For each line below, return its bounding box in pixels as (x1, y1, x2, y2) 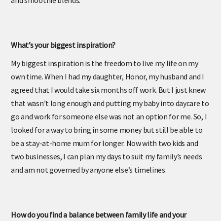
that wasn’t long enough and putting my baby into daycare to (11, 105, 209, 115)
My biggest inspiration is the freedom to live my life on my (11, 65, 198, 75)
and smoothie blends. (11, 2, 81, 12)
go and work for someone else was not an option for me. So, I (11, 118, 207, 129)
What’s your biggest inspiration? (11, 47, 116, 57)
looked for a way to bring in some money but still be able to (11, 132, 203, 142)
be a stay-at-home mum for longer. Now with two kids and (11, 145, 198, 155)
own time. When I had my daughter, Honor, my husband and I (11, 78, 205, 89)
